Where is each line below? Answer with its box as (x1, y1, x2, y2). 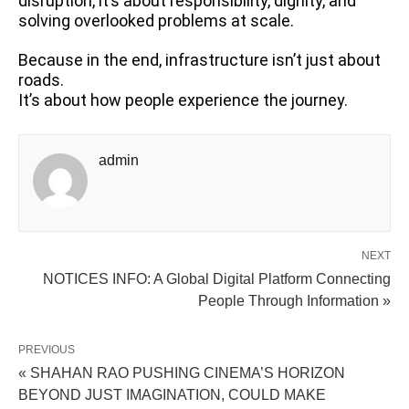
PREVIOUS (18, 343, 75, 357)
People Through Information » (198, 293, 391, 309)
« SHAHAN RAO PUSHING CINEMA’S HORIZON (18, 365, 345, 382)
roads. (18, 70, 64, 90)
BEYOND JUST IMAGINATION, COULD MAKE (18, 387, 326, 404)
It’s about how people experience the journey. (18, 90, 348, 110)
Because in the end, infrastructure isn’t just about (18, 50, 381, 70)
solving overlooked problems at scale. (18, 11, 294, 31)
